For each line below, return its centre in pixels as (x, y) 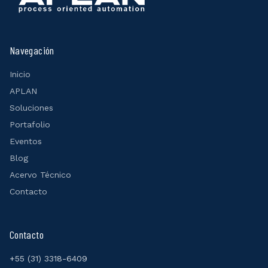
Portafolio (30, 124)
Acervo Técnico (40, 174)
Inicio (20, 74)
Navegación (32, 50)
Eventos (26, 141)
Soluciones (31, 107)
